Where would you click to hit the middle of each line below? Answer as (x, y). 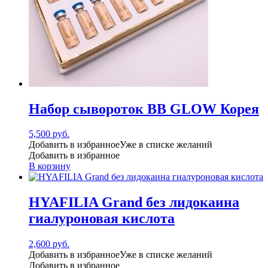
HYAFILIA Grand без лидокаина (134, 202)
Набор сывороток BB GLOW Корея (144, 109)
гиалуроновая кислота (102, 219)
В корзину (50, 166)
